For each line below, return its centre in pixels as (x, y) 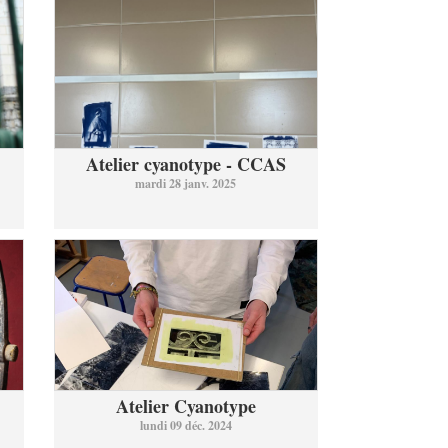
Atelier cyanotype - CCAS (185, 164)
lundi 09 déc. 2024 (185, 425)
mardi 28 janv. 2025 (186, 183)
